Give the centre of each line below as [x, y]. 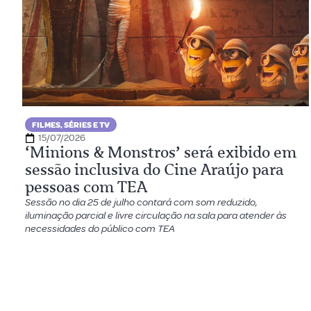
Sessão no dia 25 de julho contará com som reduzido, [141, 202]
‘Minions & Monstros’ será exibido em [161, 152]
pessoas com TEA [86, 187]
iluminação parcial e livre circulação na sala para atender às [156, 216]
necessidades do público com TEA [100, 229]
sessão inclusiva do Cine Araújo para [154, 170]
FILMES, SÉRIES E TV [71, 125]
